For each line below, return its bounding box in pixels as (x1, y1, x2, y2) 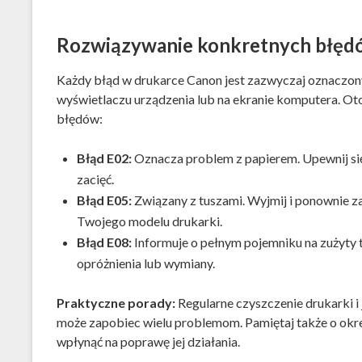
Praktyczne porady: (56, 294, 175, 310)
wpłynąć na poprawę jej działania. (56, 333, 240, 349)
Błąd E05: (76, 192, 132, 208)
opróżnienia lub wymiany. (76, 255, 215, 271)
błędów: (56, 110, 103, 126)
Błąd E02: (76, 149, 132, 166)
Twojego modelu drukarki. (76, 213, 222, 229)
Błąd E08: (76, 234, 132, 250)
